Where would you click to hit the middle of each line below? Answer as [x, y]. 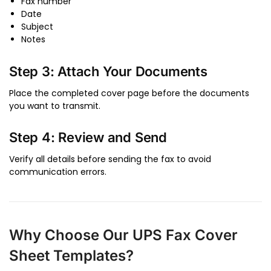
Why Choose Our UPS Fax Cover [123, 235]
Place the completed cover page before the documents [129, 93]
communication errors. [58, 172]
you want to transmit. [55, 106]
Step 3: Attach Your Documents [108, 71]
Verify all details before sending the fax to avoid [110, 159]
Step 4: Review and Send [88, 138]
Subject [37, 27]
